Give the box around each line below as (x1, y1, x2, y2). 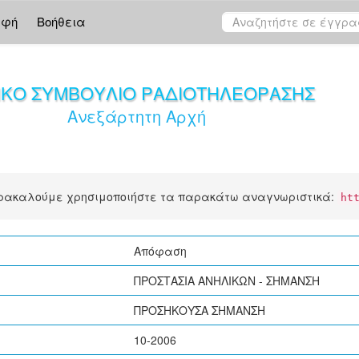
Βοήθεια (37, 13, 86, 30)
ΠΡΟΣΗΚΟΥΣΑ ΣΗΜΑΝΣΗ (134, 302, 265, 318)
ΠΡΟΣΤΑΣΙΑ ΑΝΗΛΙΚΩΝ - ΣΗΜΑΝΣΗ (134, 272, 320, 288)
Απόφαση (134, 243, 187, 259)
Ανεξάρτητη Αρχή (67, 104, 206, 127)
